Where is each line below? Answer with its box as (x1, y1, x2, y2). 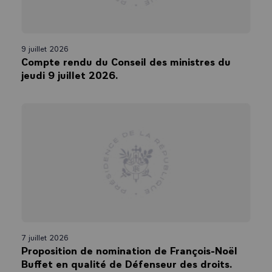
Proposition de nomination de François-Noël (21, 242, 237, 257)
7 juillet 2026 (21, 231, 69, 242)
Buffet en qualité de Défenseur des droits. (21, 256, 233, 270)
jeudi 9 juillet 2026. (21, 67, 118, 82)
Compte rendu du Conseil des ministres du (21, 54, 231, 69)
